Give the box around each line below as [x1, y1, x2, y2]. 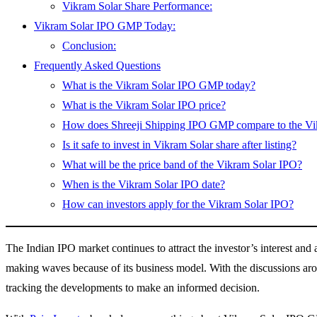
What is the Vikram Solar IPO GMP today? [62, 79, 255, 91]
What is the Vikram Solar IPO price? [62, 98, 226, 111]
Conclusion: [62, 39, 116, 52]
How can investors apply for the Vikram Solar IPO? [62, 197, 294, 210]
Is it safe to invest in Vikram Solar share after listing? [62, 138, 296, 151]
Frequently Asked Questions [34, 59, 161, 71]
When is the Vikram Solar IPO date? [62, 178, 225, 190]
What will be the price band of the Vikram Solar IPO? [62, 158, 302, 171]
